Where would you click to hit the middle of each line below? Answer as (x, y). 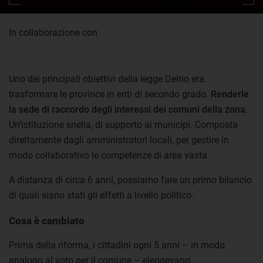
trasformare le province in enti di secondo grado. (110, 94)
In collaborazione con (53, 33)
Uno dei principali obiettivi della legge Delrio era (107, 79)
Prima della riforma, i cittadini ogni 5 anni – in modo (117, 245)
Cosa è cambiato (47, 221)
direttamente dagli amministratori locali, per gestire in (119, 140)
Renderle (230, 94)
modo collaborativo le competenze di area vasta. (109, 155)
